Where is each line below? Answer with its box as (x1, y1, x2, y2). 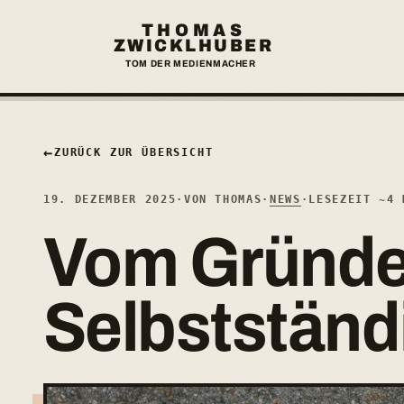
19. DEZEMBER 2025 (43, 193, 177, 207)
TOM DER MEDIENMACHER (125, 59, 256, 69)
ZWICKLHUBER (113, 36, 274, 56)
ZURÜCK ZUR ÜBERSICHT (53, 146, 214, 160)
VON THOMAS (183, 193, 262, 207)
